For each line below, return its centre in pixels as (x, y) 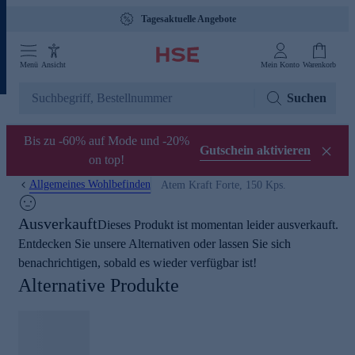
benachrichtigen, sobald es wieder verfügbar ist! (137, 263)
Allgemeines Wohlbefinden (90, 184)
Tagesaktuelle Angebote (189, 19)
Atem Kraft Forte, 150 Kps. (223, 185)
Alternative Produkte (99, 285)
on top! (106, 160)
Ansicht (53, 65)
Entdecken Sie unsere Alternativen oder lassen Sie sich (155, 244)
